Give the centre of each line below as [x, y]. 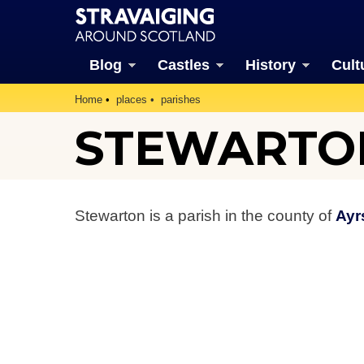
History [270, 65]
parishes [181, 100]
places [132, 100]
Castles [183, 65]
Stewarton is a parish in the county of [205, 215]
